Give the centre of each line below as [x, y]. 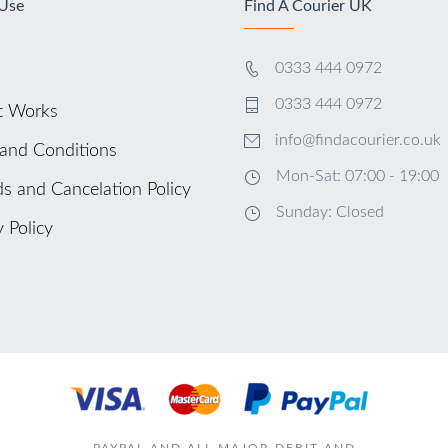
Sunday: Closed [329, 212]
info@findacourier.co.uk [357, 140]
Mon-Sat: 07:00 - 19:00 [357, 176]
